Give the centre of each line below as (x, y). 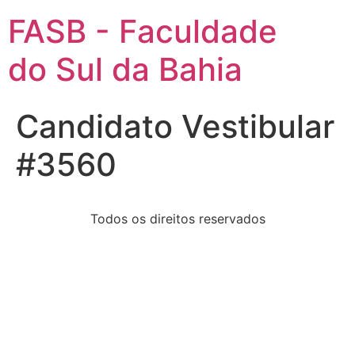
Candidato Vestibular (175, 126)
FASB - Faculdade (143, 31)
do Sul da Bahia (125, 69)
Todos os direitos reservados (177, 219)
